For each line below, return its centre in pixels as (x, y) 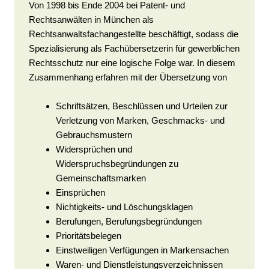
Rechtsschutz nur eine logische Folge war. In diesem (132, 62)
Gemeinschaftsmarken (101, 178)
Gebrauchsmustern (94, 134)
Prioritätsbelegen (89, 235)
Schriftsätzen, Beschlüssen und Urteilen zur (142, 106)
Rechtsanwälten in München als (91, 19)
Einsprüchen (80, 192)
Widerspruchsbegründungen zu (117, 163)
